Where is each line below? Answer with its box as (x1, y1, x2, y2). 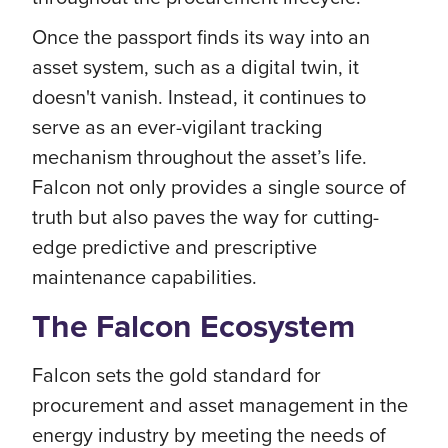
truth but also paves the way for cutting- (32, 202, 379, 231)
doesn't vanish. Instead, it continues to (32, 82, 366, 111)
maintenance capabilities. (32, 262, 257, 291)
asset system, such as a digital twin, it (32, 52, 359, 81)
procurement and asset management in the (32, 390, 408, 419)
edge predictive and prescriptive (32, 232, 317, 261)
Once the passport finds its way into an (32, 22, 370, 51)
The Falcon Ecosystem (32, 302, 355, 350)
